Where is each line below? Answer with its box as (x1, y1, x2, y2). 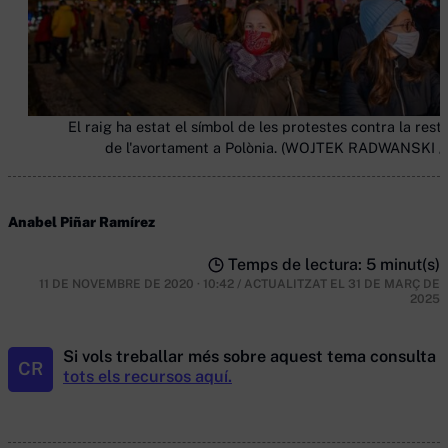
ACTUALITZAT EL (244, 276, 348, 291)
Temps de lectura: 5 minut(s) (228, 254, 440, 274)
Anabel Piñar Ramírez (8, 213, 155, 230)
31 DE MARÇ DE (348, 276, 440, 291)
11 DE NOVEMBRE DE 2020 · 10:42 (39, 276, 237, 291)
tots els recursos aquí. (63, 366, 232, 386)
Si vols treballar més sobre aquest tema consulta (63, 346, 436, 366)
